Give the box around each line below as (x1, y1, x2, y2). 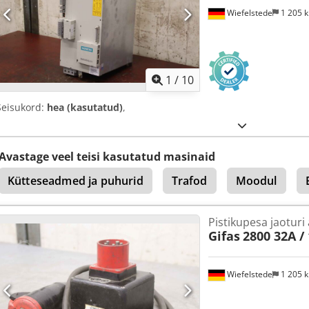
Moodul (235, 172, 277, 188)
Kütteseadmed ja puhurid (8, 172, 143, 188)
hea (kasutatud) (47, 100, 123, 114)
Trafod (171, 172, 208, 188)
